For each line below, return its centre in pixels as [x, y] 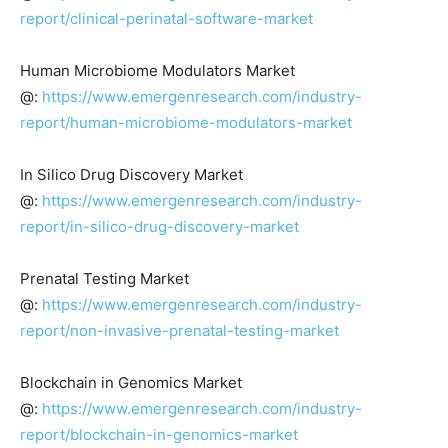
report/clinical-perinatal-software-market [166, 18]
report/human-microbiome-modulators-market [186, 122]
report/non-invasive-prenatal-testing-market [179, 330]
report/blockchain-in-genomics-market [159, 434]
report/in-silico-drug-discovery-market [159, 226]
